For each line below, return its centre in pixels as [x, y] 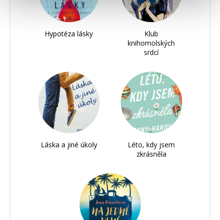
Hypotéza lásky [69, 34]
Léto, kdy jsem [151, 145]
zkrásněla [151, 154]
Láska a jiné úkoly [69, 145]
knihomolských [151, 43]
